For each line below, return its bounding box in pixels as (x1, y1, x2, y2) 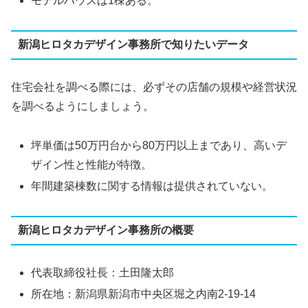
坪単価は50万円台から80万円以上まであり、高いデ (31, 139, 287, 151)
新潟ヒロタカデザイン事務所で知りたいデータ (17, 38, 249, 51)
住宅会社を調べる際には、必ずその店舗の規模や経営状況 (11, 80, 297, 93)
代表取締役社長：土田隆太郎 (31, 266, 175, 278)
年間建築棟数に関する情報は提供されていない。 (31, 179, 274, 192)
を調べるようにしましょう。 (11, 100, 154, 112)
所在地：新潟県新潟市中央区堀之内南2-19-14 (31, 288, 256, 300)
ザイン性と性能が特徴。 (31, 158, 153, 170)
